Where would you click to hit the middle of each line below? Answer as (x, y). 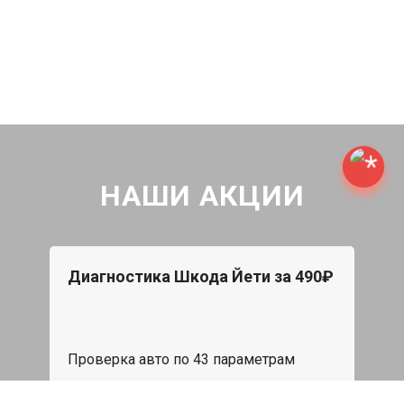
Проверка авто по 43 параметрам (181, 360)
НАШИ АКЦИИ (202, 196)
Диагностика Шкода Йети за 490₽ (201, 277)
